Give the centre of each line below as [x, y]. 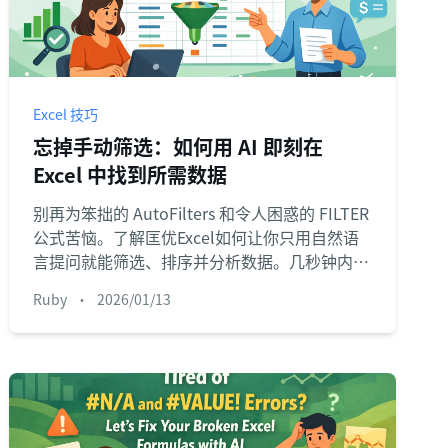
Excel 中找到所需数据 [130, 174]
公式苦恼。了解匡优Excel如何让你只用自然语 [196, 237]
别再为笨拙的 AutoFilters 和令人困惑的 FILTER [201, 213]
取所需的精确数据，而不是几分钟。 [161, 285]
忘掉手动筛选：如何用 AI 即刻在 [178, 146]
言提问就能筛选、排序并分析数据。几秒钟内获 [201, 261]
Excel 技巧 [66, 114]
